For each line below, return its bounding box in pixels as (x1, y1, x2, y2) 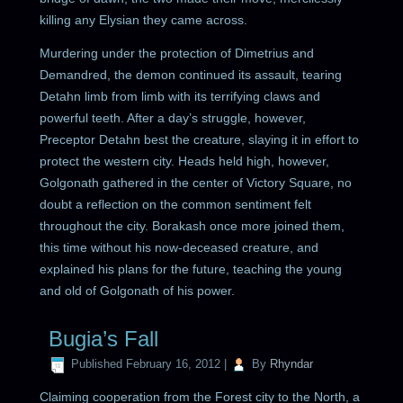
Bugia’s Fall (49, 326, 159, 351)
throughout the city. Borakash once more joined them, (40, 218, 345, 233)
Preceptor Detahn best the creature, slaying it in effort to (40, 131, 360, 147)
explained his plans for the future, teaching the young (40, 261, 343, 276)
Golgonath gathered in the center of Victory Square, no (40, 175, 353, 190)
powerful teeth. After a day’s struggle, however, (40, 110, 307, 125)
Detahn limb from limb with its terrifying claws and (40, 88, 321, 103)
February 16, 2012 (126, 357, 221, 372)
